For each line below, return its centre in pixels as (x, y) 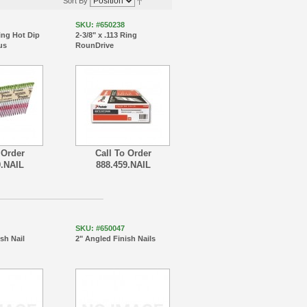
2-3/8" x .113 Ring (106, 35)
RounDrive (94, 45)
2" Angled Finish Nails (115, 238)
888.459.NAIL (123, 165)
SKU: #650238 (100, 25)
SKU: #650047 (100, 228)
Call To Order (123, 153)
